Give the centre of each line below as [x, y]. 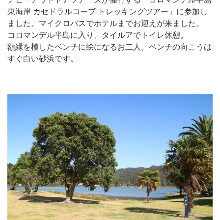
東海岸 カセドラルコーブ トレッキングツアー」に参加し [108, 12]
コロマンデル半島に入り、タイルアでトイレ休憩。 [98, 35]
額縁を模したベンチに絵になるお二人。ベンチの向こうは [110, 47]
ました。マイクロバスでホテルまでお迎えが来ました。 [106, 24]
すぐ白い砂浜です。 [43, 59]
